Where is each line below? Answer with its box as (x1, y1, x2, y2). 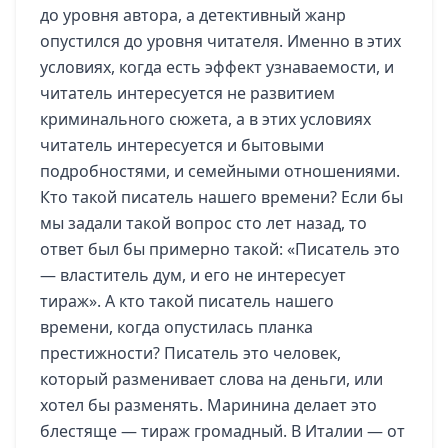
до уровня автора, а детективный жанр (40, 4, 346, 26)
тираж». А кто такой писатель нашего (40, 290, 334, 312)
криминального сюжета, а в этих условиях (40, 108, 371, 130)
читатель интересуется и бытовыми (40, 134, 324, 156)
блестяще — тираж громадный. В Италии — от (40, 420, 405, 442)
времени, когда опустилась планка (40, 316, 313, 338)
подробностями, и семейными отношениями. (40, 160, 400, 182)
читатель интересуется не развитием (40, 82, 335, 104)
